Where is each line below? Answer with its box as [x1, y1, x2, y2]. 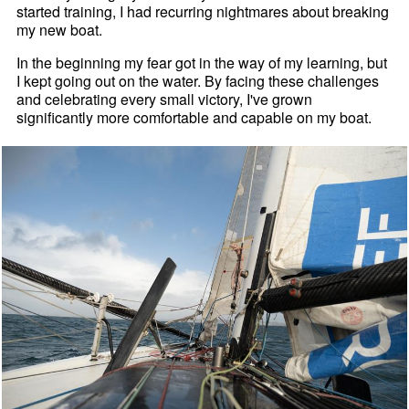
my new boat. [16, 19, 103, 41]
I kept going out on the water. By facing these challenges [16, 70, 380, 92]
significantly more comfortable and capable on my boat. [16, 107, 372, 129]
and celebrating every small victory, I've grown [16, 89, 313, 110]
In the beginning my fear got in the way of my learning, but [16, 52, 388, 74]
